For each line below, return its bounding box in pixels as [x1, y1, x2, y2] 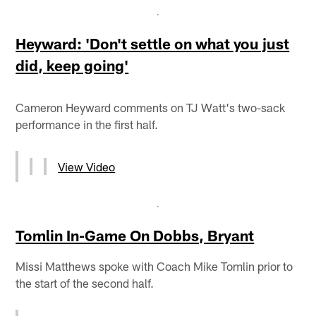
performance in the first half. [16, 116, 159, 131]
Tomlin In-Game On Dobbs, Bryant [16, 226, 255, 244]
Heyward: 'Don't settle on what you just [16, 34, 290, 52]
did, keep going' [16, 56, 129, 74]
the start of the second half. [16, 275, 154, 290]
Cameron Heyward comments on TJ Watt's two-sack [16, 99, 286, 114]
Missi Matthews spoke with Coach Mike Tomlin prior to [16, 258, 293, 273]
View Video [58, 159, 116, 174]
